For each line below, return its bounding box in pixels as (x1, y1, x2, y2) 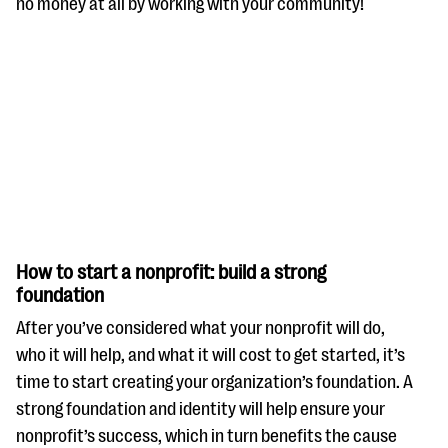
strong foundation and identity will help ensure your (16, 399, 385, 419)
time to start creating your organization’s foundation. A (16, 372, 413, 392)
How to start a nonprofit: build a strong (16, 261, 326, 284)
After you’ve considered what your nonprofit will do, (16, 318, 385, 338)
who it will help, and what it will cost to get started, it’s (16, 345, 405, 365)
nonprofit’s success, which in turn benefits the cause (16, 426, 397, 446)
